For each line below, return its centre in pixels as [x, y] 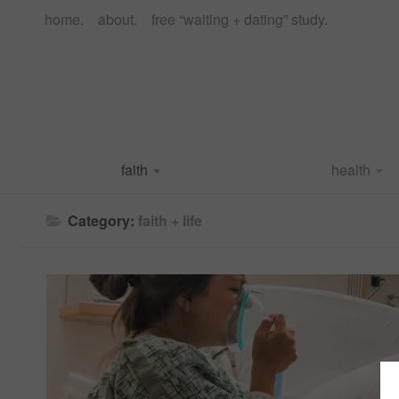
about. [118, 19]
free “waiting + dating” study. [240, 19]
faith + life [170, 220]
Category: [103, 220]
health [350, 170]
